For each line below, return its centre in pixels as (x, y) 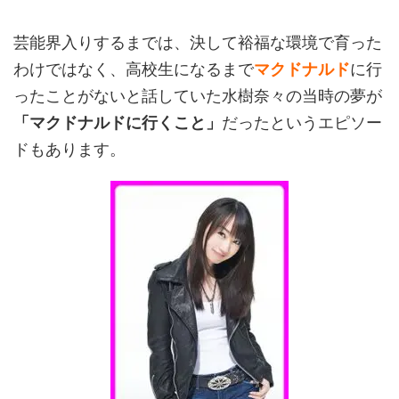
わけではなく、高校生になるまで (134, 69)
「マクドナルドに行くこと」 (118, 122)
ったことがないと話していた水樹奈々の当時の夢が (198, 96)
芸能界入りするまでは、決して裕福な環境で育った (198, 42)
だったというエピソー (302, 122)
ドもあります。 (69, 149)
